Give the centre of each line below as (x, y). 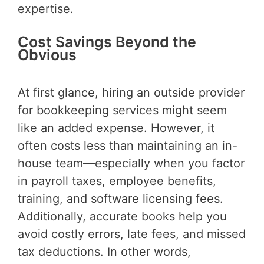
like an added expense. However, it (116, 128)
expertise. (46, 9)
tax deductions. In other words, (104, 251)
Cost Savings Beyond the (107, 42)
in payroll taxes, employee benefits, (117, 181)
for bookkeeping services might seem (122, 110)
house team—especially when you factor (131, 163)
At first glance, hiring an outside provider (131, 92)
